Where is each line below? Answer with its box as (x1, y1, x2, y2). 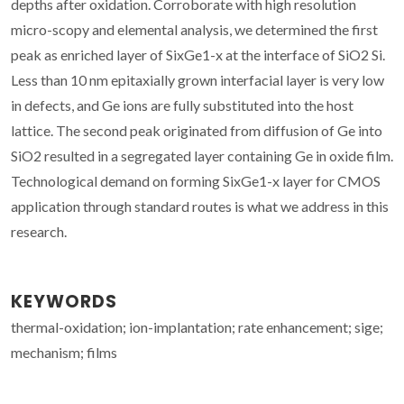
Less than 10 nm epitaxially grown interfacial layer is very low (11, 70, 384, 88)
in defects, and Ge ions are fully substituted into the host (11, 96, 353, 114)
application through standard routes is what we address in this (11, 197, 389, 215)
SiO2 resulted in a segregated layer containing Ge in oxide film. (11, 146, 393, 164)
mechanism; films (11, 343, 117, 361)
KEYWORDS (11, 289, 117, 314)
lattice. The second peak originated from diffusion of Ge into (11, 121, 382, 139)
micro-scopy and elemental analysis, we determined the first (11, 20, 378, 38)
